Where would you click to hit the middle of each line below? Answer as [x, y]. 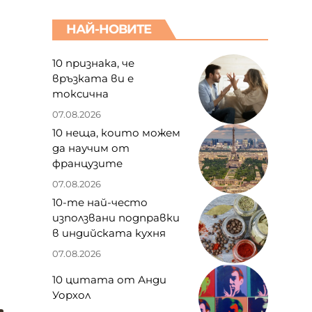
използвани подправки [116, 218]
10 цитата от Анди [109, 280]
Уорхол [71, 295]
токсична [80, 94]
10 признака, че [93, 63]
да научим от [91, 148]
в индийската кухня [109, 233]
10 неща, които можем [116, 133]
